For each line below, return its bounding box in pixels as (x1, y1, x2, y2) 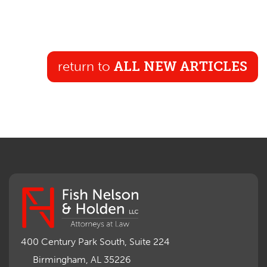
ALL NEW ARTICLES (110, 59, 247, 74)
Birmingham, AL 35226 (33, 254, 131, 266)
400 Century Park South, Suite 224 (21, 236, 170, 248)
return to (58, 59, 110, 74)
